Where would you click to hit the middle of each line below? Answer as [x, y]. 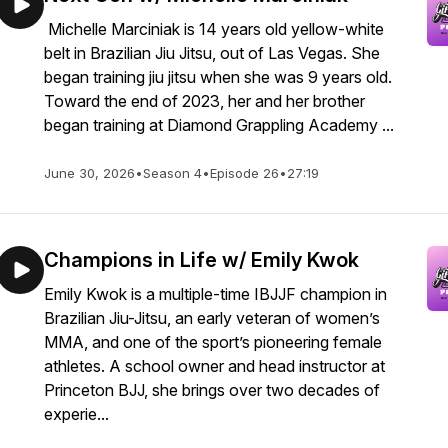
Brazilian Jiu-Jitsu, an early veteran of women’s [212, 318]
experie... [76, 414]
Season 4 [172, 173]
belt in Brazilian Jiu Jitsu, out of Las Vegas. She [212, 53]
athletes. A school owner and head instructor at [214, 366]
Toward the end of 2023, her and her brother [204, 101]
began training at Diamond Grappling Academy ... [219, 125]
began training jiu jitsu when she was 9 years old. [218, 77]
